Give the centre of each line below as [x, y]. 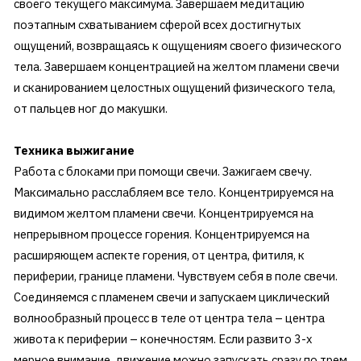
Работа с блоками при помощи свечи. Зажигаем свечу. [162, 172]
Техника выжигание [74, 151]
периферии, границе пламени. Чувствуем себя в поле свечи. [175, 276]
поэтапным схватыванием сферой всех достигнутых [157, 25]
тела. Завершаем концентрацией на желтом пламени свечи [176, 67]
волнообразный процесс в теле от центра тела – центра [169, 318]
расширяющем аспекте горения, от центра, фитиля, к [159, 255]
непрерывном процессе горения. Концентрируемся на [161, 234]
